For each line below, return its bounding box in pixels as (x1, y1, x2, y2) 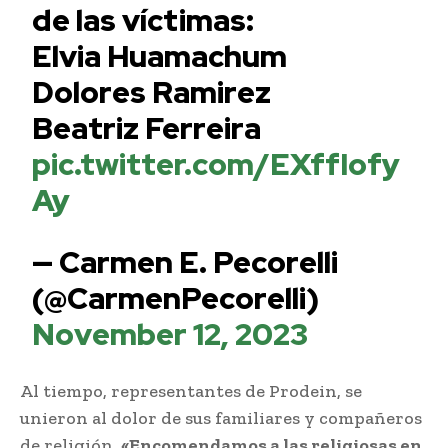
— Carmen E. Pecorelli (32, 241, 339, 282)
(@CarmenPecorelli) (32, 277, 320, 318)
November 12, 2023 (32, 313, 309, 354)
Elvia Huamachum (32, 35, 288, 76)
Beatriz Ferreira (32, 107, 262, 148)
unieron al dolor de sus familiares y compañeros (20, 406, 422, 429)
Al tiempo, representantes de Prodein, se (20, 379, 362, 402)
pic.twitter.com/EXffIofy (32, 143, 401, 184)
